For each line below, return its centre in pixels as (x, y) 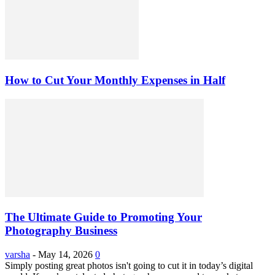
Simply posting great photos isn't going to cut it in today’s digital (129, 266)
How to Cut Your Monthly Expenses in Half (115, 80)
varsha (17, 255)
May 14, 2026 (65, 255)
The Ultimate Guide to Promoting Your (103, 217)
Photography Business (61, 231)
